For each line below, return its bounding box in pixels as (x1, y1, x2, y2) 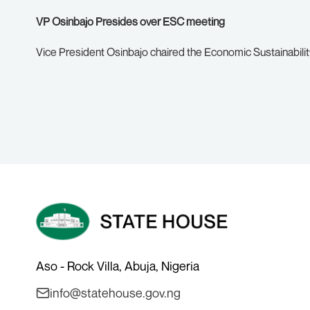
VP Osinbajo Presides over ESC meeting (36, 14, 225, 28)
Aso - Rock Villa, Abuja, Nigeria (36, 258, 199, 273)
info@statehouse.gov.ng (50, 285, 181, 300)
